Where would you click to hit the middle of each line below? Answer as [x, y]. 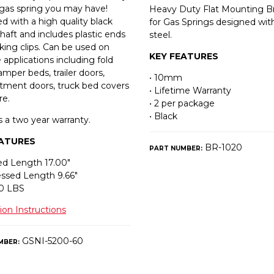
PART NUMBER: [176, 148]
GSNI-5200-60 [51, 241]
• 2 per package [182, 103]
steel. [160, 35]
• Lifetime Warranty [190, 90]
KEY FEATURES [183, 56]
